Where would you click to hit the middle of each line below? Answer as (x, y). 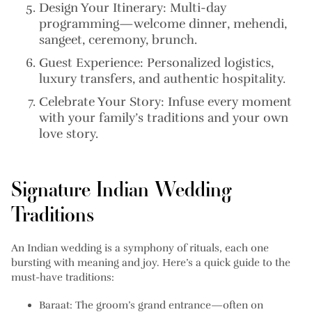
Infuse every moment (228, 102)
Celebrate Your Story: (102, 102)
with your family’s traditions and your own (164, 118)
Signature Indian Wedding (122, 189)
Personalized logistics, (209, 63)
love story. (69, 134)
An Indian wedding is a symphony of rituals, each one (140, 248)
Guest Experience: (91, 63)
